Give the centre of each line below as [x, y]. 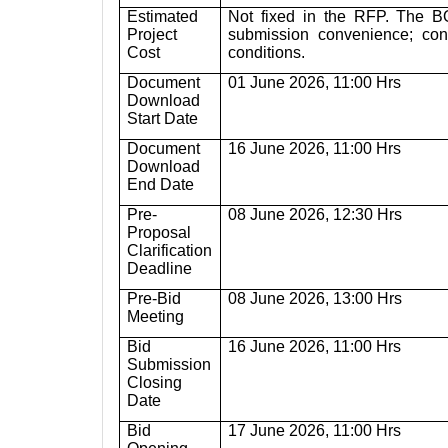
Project [152, 35]
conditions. [267, 53]
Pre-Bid [154, 299]
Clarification [170, 251]
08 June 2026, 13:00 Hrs [315, 299]
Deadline [160, 269]
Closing [155, 383]
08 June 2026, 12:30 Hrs [315, 215]
